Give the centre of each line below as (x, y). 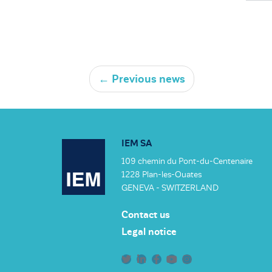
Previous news (147, 79)
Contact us (145, 215)
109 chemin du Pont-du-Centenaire (187, 161)
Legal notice (149, 232)
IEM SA (136, 144)
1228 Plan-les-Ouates (161, 175)
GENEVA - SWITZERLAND (170, 188)
